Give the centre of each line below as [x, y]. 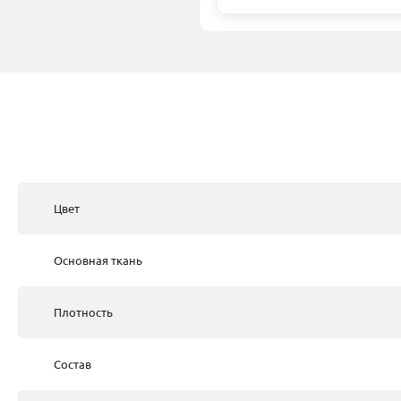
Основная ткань [98, 260]
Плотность [83, 312]
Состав [73, 364]
